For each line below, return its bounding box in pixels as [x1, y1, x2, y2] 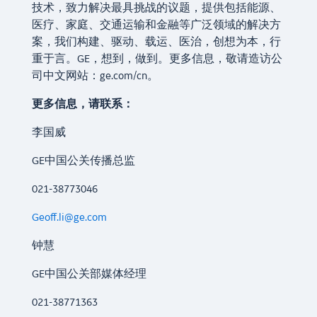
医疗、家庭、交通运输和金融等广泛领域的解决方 [31, 20, 281, 31]
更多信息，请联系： [31, 99, 134, 110]
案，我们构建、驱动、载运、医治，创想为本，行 [31, 37, 281, 48]
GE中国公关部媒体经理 [31, 269, 146, 280]
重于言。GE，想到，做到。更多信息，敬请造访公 [31, 54, 282, 65]
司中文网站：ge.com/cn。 [31, 71, 158, 82]
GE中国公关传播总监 [31, 156, 135, 167]
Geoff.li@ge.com [31, 212, 107, 224]
